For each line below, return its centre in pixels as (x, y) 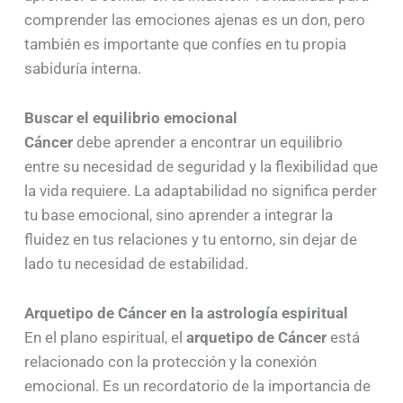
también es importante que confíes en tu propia (185, 45)
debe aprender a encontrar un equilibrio (207, 143)
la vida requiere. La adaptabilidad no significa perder (200, 191)
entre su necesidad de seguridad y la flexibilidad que (201, 167)
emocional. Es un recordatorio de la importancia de (197, 385)
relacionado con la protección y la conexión (170, 361)
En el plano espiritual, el (105, 337)
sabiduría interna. (82, 69)
